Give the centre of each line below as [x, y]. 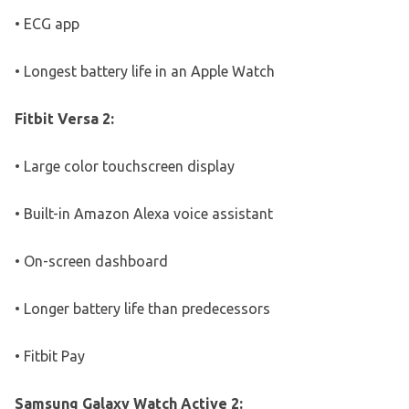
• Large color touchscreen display [125, 167]
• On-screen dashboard [91, 262]
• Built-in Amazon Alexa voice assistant [144, 214]
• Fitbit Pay [50, 357]
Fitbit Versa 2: [64, 119]
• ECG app [47, 24]
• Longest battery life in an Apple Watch [145, 72]
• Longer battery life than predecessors [142, 309]
